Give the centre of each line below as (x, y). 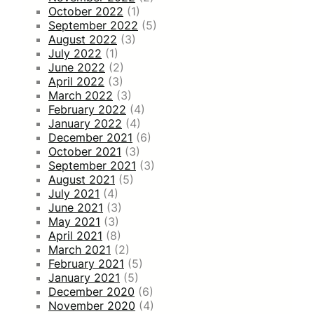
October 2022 (86, 11)
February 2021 (86, 263)
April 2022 (76, 81)
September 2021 (92, 165)
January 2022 (85, 123)
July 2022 (75, 53)
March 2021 (80, 249)
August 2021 (82, 179)
